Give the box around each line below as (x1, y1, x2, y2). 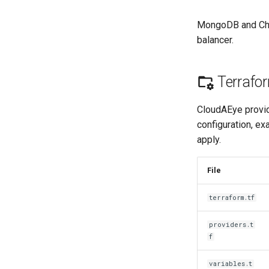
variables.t (209, 259, 253, 268)
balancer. (197, 34, 234, 46)
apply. (197, 134, 221, 145)
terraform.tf (209, 193, 255, 202)
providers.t (209, 220, 254, 229)
